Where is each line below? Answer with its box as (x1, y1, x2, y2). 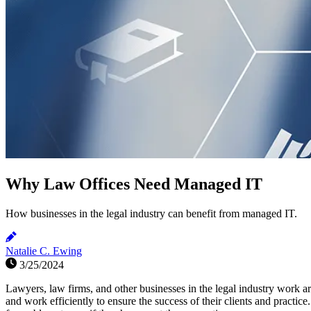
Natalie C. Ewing (6, 244, 82, 257)
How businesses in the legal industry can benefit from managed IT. (6, 207, 297, 219)
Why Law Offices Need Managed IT (6, 175, 262, 194)
